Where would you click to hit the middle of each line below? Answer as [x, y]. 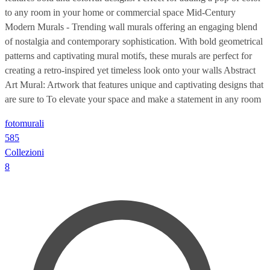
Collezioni [24, 152]
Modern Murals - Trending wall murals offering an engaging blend [131, 27]
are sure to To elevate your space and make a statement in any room [133, 99]
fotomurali [24, 123]
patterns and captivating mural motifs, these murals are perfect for [128, 55]
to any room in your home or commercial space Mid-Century [120, 12]
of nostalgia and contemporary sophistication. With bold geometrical [134, 41]
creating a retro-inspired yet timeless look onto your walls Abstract [130, 70]
